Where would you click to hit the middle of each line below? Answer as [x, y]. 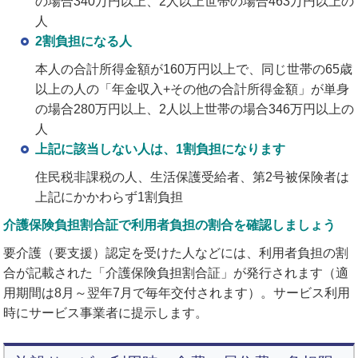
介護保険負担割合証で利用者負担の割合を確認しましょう [170, 225]
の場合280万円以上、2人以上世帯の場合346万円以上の [195, 109]
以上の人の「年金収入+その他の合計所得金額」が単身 [193, 89]
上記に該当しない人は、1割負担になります [161, 149]
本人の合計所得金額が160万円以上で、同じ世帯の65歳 [194, 69]
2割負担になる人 [84, 41]
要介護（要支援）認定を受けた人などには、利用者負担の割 [176, 253]
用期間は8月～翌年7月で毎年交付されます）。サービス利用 [177, 292]
